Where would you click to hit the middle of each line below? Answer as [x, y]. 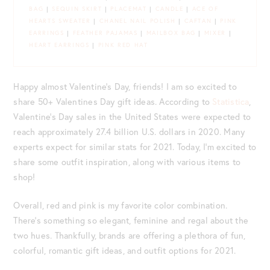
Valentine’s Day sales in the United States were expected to [132, 116]
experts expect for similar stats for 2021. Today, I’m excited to [135, 146]
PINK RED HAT [123, 45]
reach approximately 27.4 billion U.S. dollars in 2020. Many [129, 131]
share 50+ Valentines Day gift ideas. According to [113, 101]
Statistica [231, 101]
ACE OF [205, 9]
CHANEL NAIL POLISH [137, 21]
